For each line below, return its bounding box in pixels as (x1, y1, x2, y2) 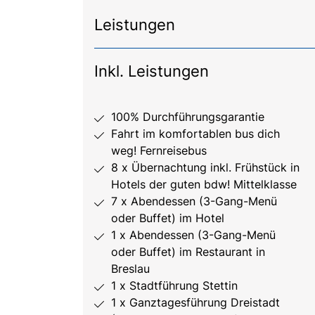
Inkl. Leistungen (94, 62, 209, 81)
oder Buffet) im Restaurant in (111, 245, 265, 259)
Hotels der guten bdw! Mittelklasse (111, 177, 297, 192)
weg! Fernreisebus (111, 143, 207, 158)
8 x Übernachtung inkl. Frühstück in (111, 160, 300, 175)
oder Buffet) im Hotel (111, 211, 224, 226)
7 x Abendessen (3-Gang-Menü (111, 194, 277, 209)
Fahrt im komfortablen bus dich (111, 127, 280, 141)
